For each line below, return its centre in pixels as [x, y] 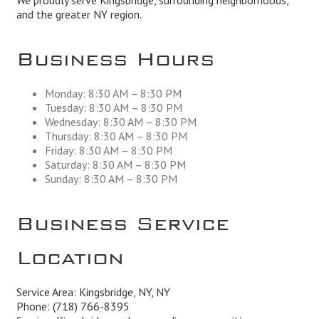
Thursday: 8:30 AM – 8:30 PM [116, 136]
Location [70, 252]
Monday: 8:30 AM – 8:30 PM [113, 94]
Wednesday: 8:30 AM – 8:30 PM [120, 122]
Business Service [122, 218]
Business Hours [115, 54]
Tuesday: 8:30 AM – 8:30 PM [113, 108]
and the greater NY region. [79, 15]
